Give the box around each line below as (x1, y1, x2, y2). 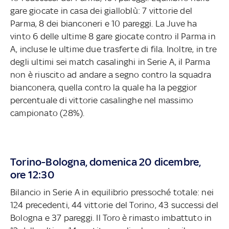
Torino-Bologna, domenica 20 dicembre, (10, 155, 201, 168)
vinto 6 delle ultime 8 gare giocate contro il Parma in (10, 31, 216, 41)
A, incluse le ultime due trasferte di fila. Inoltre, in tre (10, 43, 217, 54)
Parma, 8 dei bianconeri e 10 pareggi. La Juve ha (10, 18, 197, 29)
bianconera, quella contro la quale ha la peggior (10, 82, 197, 93)
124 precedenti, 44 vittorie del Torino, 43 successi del (10, 199, 218, 210)
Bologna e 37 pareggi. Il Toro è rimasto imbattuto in (10, 212, 212, 223)
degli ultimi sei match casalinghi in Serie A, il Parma (10, 56, 210, 67)
